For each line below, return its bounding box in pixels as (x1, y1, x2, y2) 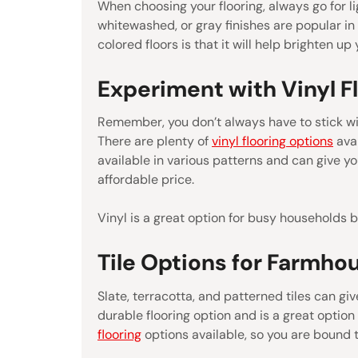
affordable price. (97, 171, 194, 189)
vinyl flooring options (212, 133, 333, 150)
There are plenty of (97, 133, 212, 150)
